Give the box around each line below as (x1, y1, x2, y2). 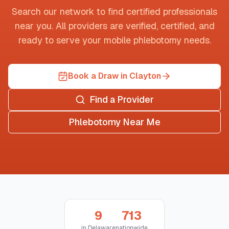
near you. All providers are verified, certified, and (14, 20, 215, 32)
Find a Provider (89, 94, 154, 105)
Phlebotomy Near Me (68, 116, 161, 128)
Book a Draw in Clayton (68, 71, 161, 81)
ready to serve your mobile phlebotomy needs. (18, 34, 211, 46)
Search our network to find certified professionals (12, 6, 217, 17)
